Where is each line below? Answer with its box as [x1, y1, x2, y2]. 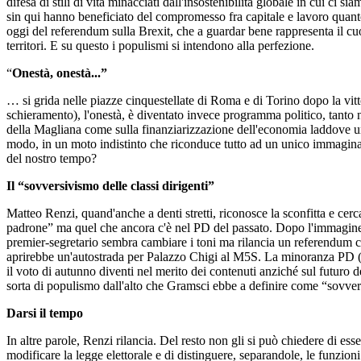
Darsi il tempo [6, 305, 83, 320]
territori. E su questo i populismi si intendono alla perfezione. [6, 38, 314, 52]
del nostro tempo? [6, 151, 97, 165]
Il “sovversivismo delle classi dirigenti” [6, 178, 214, 193]
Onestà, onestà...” [12, 65, 107, 80]
